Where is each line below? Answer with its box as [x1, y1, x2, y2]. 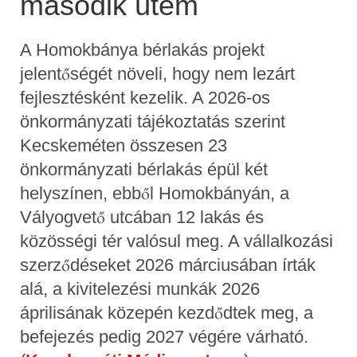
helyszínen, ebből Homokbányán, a [20, 182, 289, 203]
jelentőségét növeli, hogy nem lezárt [20, 63, 295, 84]
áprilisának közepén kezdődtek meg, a [20, 302, 313, 323]
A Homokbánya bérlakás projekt [20, 39, 265, 60]
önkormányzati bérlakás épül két [20, 159, 268, 179]
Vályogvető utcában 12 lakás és [20, 206, 264, 227]
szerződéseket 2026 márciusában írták [20, 254, 316, 275]
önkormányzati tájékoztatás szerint [20, 111, 285, 131]
